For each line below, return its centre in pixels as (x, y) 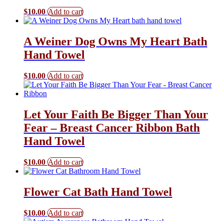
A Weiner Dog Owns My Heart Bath (115, 42)
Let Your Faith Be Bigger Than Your (116, 114)
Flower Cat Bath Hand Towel (98, 192)
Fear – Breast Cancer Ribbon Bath (112, 128)
